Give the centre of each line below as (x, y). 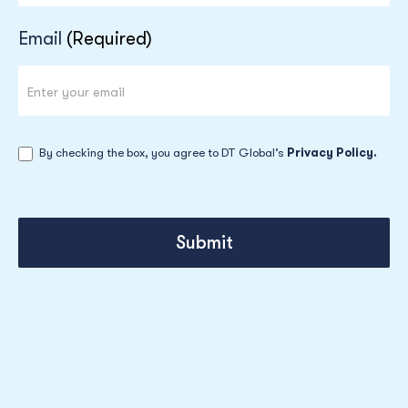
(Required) (109, 39)
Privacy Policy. (332, 153)
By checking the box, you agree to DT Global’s (162, 153)
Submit (204, 243)
